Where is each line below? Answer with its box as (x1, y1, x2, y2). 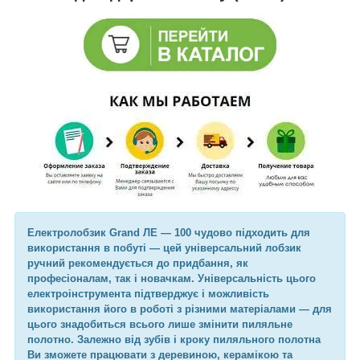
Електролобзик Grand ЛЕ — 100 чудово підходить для (27, 226, 310, 239)
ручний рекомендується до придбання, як (27, 256, 248, 269)
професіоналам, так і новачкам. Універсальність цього (27, 272, 316, 284)
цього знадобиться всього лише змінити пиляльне (27, 317, 292, 330)
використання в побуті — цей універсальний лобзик (27, 241, 301, 254)
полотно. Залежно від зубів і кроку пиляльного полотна (27, 333, 321, 346)
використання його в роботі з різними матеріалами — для (27, 302, 332, 315)
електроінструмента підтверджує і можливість (27, 287, 269, 300)
